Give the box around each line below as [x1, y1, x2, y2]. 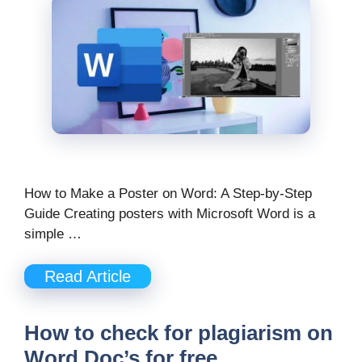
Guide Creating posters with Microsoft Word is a [24, 205, 315, 221]
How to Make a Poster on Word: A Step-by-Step [24, 185, 312, 201]
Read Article [44, 267, 131, 286]
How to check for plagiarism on [24, 321, 333, 346]
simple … [24, 225, 82, 242]
